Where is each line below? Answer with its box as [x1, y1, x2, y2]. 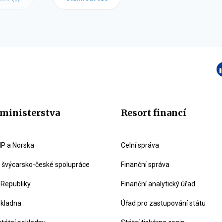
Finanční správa [121, 161, 169, 168]
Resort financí [121, 107, 186, 118]
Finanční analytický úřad [121, 180, 195, 188]
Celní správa [121, 141, 159, 149]
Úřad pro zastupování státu [121, 199, 206, 207]
